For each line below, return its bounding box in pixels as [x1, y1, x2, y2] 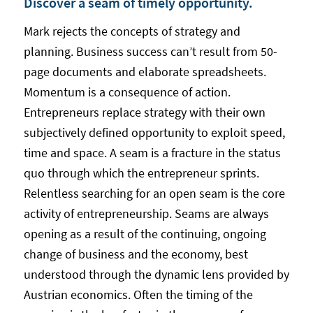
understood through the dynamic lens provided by [23, 266, 289, 283]
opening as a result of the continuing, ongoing [23, 226, 266, 242]
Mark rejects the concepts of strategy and [23, 23, 240, 40]
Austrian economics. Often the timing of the [23, 286, 253, 303]
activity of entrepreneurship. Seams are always [23, 205, 269, 222]
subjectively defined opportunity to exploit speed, [23, 124, 285, 141]
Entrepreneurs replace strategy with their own [23, 104, 265, 121]
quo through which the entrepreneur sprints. [23, 165, 259, 182]
